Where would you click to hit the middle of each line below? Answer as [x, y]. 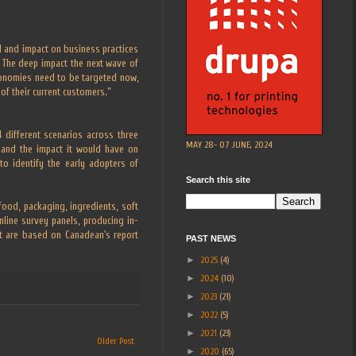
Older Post [116, 341]
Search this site [218, 179]
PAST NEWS [211, 238]
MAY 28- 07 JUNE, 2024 [229, 144]
